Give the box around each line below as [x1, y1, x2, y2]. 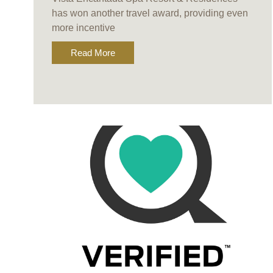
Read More [70, 48, 115, 58]
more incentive [51, 23, 115, 34]
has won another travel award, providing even [51, 8, 248, 19]
